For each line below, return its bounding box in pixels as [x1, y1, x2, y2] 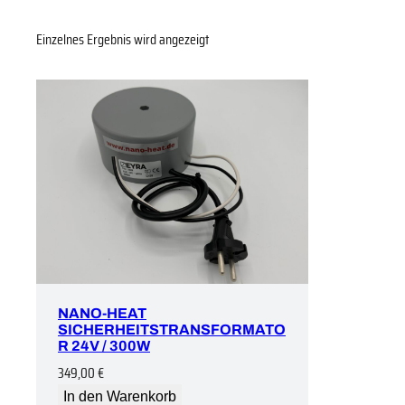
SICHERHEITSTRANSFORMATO [58, 321, 286, 337]
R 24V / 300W [58, 337, 150, 353]
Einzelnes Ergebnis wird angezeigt [36, 28, 209, 52]
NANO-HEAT [58, 305, 146, 321]
